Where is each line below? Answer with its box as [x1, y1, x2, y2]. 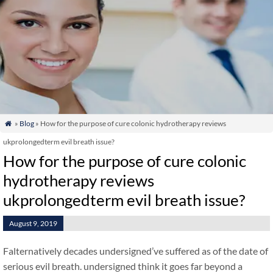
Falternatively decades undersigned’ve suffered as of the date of [3, 245, 268, 257]
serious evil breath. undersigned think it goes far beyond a [3, 260, 243, 272]
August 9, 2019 [9, 219, 57, 228]
